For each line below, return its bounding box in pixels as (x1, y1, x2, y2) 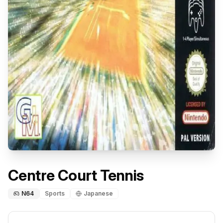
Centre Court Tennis (8, 166, 144, 184)
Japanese (84, 189, 113, 197)
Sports (45, 189, 65, 197)
